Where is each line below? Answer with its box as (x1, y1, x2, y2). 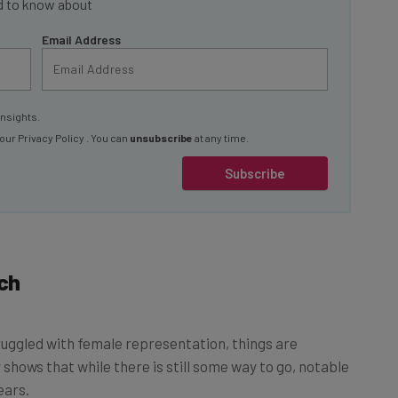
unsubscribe (130, 111, 193, 124)
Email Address (41, 12, 121, 28)
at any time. (193, 111, 249, 124)
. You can (86, 111, 130, 124)
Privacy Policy (18, 111, 86, 124)
